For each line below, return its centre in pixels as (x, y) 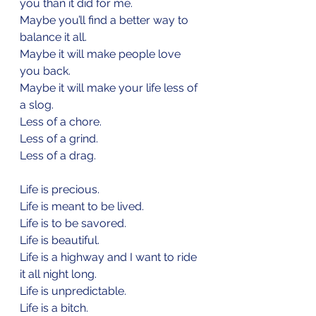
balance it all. (53, 37)
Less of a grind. (59, 138)
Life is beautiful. (60, 240)
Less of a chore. (61, 121)
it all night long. (58, 274)
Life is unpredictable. (73, 291)
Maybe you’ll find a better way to (105, 20)
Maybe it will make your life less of (110, 87)
